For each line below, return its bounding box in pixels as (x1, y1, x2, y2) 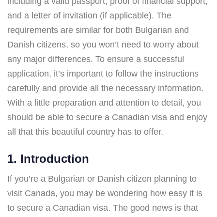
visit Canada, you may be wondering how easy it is (7, 188, 202, 198)
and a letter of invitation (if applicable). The (7, 10, 171, 20)
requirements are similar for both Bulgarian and (7, 25, 189, 35)
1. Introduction (7, 152, 89, 165)
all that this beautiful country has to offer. (7, 126, 163, 137)
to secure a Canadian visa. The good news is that (7, 202, 198, 213)
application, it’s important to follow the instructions (7, 68, 199, 78)
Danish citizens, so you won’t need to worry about (7, 39, 199, 49)
